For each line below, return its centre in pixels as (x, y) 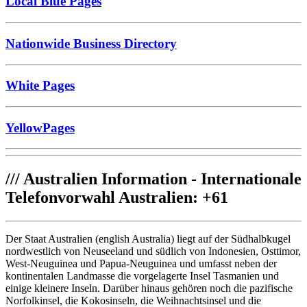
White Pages (40, 86)
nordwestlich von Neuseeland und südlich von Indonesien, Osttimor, (153, 251)
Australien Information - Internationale (161, 179)
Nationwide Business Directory (91, 43)
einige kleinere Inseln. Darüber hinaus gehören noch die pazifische (149, 288)
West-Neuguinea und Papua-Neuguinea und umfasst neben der (141, 264)
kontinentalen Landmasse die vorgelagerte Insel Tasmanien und (142, 276)
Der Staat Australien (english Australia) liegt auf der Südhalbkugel (148, 239)
